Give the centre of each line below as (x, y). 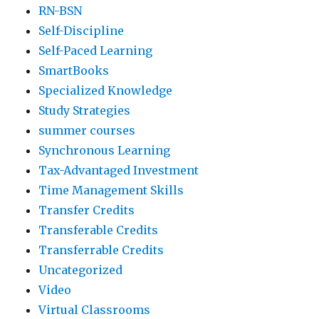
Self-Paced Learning (96, 51)
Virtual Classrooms (95, 310)
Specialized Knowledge (106, 91)
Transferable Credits (99, 230)
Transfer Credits (87, 210)
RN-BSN (61, 11)
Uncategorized (81, 270)
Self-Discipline (82, 31)
